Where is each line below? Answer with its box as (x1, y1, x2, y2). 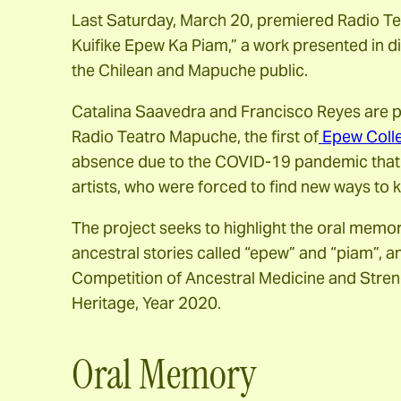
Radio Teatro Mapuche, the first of (72, 126, 319, 147)
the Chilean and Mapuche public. (72, 60, 308, 81)
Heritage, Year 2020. (72, 293, 221, 313)
